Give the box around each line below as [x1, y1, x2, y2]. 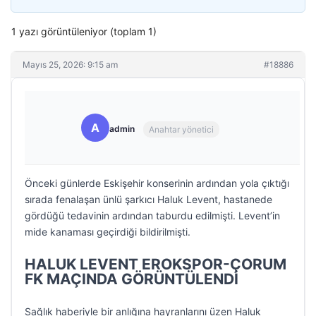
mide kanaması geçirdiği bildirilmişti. [25, 226, 190, 238]
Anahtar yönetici [149, 123, 214, 135]
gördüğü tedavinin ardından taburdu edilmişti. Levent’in [25, 209, 280, 221]
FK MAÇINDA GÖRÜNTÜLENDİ [25, 270, 238, 288]
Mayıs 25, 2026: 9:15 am [23, 59, 118, 70]
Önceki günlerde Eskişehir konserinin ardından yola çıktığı [25, 177, 289, 189]
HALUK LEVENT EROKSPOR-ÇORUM [25, 255, 286, 273]
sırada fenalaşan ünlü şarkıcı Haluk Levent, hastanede [25, 193, 272, 205]
